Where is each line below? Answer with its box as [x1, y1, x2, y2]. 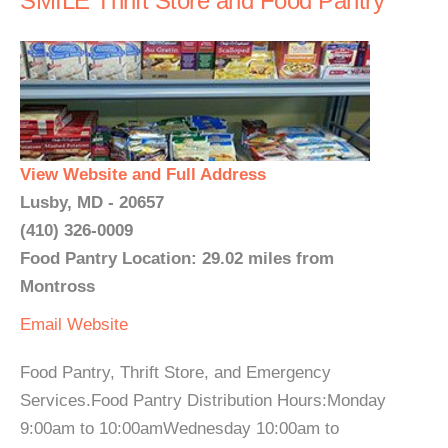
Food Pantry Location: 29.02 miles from [20, 249, 334, 268]
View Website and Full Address [20, 165, 266, 184]
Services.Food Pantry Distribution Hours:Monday [20, 391, 386, 410]
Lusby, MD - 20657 [20, 193, 164, 212]
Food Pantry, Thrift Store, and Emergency [20, 363, 331, 382]
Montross [20, 277, 95, 296]
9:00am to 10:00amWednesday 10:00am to [20, 419, 339, 438]
